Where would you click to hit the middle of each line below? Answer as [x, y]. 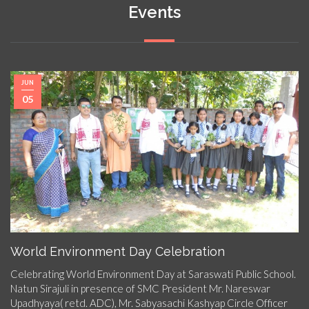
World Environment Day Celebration [118, 252]
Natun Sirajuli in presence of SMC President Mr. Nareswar [140, 289]
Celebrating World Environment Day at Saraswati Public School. [153, 274]
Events [154, 12]
